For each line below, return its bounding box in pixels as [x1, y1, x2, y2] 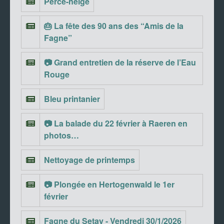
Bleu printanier [44, 93, 100, 105]
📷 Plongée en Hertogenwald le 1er [44, 178, 174, 190]
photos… [44, 129, 79, 141]
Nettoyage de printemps [44, 154, 135, 166]
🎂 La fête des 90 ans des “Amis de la [44, 20, 183, 32]
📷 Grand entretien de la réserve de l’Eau [44, 56, 196, 68]
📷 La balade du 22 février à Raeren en [44, 117, 187, 129]
